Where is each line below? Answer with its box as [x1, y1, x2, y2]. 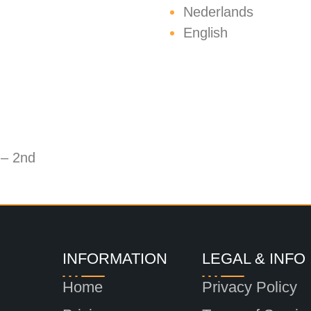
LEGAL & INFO [202, 250, 306, 267]
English [183, 25, 228, 40]
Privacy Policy [202, 278, 298, 296]
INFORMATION [62, 250, 167, 267]
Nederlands [183, 4, 253, 19]
